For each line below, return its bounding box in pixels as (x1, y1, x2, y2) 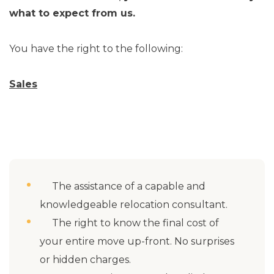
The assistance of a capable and (40, 180, 206, 192)
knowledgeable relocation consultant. (40, 199, 228, 210)
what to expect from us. (9, 7, 141, 19)
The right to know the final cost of (40, 217, 219, 229)
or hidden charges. (40, 254, 131, 265)
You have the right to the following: (9, 43, 183, 54)
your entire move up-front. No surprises (40, 235, 234, 247)
